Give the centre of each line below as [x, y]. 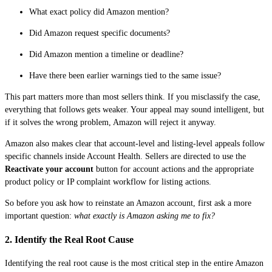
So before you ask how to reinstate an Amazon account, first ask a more [128, 203]
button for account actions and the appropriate [174, 169]
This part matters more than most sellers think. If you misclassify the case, [133, 97]
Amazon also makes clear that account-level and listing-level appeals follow [135, 144]
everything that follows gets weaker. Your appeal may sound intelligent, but [134, 110]
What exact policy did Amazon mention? [99, 12]
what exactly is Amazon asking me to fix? [144, 216]
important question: [39, 216]
